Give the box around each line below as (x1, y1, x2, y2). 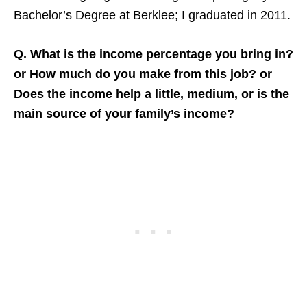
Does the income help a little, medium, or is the (14, 86, 289, 101)
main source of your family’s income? (14, 106, 234, 121)
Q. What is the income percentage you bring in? (14, 47, 293, 61)
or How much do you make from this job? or (14, 66, 272, 81)
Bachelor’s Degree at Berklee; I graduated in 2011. (14, 8, 291, 22)
